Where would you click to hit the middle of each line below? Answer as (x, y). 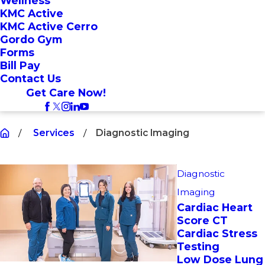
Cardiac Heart (214, 207)
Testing (198, 246)
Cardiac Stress (217, 233)
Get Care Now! (66, 93)
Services (54, 132)
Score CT (202, 220)
